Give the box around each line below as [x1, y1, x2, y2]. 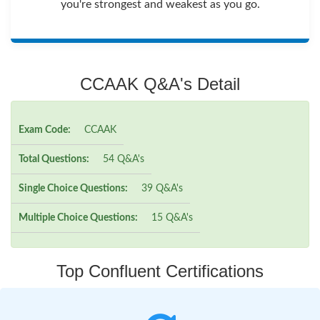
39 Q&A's [141, 183, 183, 194]
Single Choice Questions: [19, 183, 128, 194]
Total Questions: [19, 154, 89, 164]
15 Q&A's [151, 212, 193, 223]
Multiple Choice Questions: [19, 212, 138, 223]
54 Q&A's [103, 154, 144, 164]
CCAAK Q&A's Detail [80, 74, 240, 94]
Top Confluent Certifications [56, 261, 264, 281]
